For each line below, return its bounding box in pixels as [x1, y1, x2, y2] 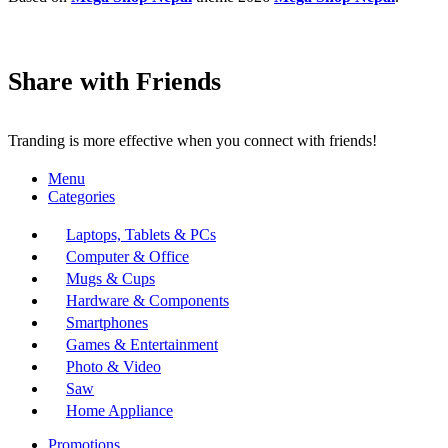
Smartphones [66, 313, 148, 331]
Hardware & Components [66, 291, 229, 309]
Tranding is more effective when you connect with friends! [8, 131, 377, 149]
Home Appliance [66, 401, 173, 419]
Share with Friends [8, 67, 221, 97]
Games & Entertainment [66, 335, 218, 353]
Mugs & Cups [66, 269, 155, 287]
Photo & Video [66, 357, 161, 375]
